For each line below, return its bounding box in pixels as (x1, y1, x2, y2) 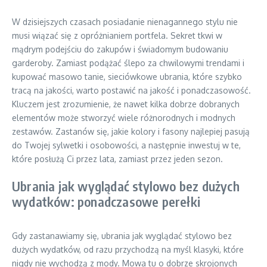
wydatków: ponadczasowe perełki (12, 193, 200, 210)
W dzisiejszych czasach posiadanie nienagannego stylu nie (12, 17, 238, 27)
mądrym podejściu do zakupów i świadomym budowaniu (12, 44, 228, 54)
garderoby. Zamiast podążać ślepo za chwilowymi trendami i (12, 58, 244, 68)
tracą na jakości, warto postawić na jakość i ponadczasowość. (12, 85, 251, 95)
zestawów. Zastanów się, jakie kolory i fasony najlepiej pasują (12, 126, 250, 136)
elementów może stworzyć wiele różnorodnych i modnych (12, 113, 235, 123)
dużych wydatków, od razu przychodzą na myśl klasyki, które (12, 244, 244, 254)
